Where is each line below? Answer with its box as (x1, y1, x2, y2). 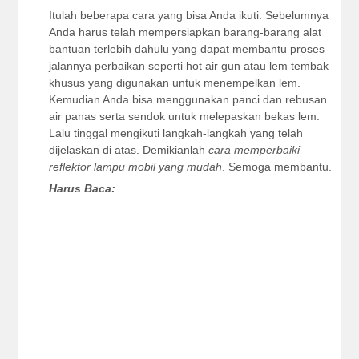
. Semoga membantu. (221, 160, 332, 173)
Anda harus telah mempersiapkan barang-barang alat (48, 26, 321, 38)
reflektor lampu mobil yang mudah (48, 160, 222, 173)
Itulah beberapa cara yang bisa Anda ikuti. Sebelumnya (48, 9, 329, 22)
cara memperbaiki (208, 143, 300, 156)
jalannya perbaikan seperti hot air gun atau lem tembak (48, 59, 329, 72)
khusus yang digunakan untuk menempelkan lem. (48, 76, 301, 89)
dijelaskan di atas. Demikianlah (48, 143, 208, 156)
